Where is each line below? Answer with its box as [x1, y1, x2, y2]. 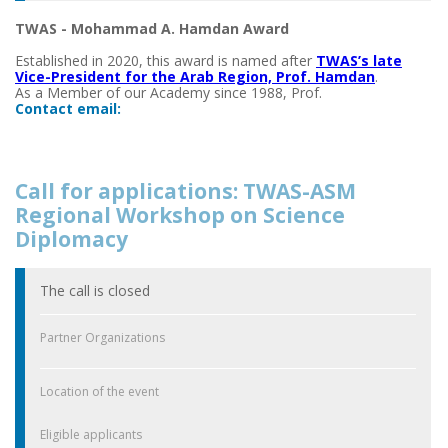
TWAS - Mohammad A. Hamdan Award [15, 18, 289, 38]
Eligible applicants [40, 425, 142, 443]
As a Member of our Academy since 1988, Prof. [15, 82, 322, 102]
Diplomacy [15, 224, 128, 253]
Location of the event [40, 382, 159, 400]
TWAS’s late [316, 50, 402, 70]
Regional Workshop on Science [15, 200, 345, 229]
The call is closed [40, 280, 150, 300]
